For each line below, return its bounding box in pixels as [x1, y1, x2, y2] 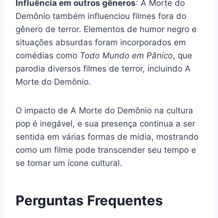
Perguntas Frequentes [16, 192, 163, 209]
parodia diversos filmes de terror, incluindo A [16, 63, 191, 73]
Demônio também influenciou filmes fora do [16, 11, 186, 21]
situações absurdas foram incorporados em [16, 37, 186, 47]
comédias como [16, 50, 80, 60]
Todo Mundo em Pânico [80, 50, 173, 60]
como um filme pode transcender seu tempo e [16, 145, 196, 155]
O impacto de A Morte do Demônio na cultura [16, 105, 193, 115]
